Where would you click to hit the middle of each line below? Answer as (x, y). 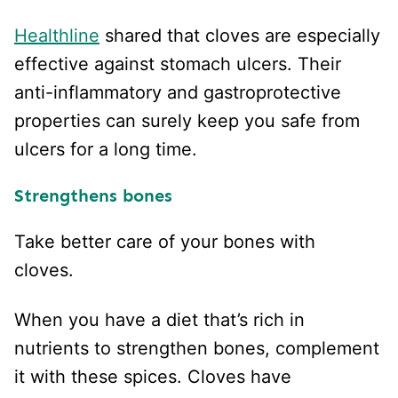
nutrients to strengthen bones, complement (197, 348)
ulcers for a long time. (108, 149)
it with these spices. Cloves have (153, 376)
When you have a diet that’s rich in (159, 319)
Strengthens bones (93, 195)
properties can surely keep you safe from (187, 120)
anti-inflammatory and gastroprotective (178, 92)
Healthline (57, 35)
